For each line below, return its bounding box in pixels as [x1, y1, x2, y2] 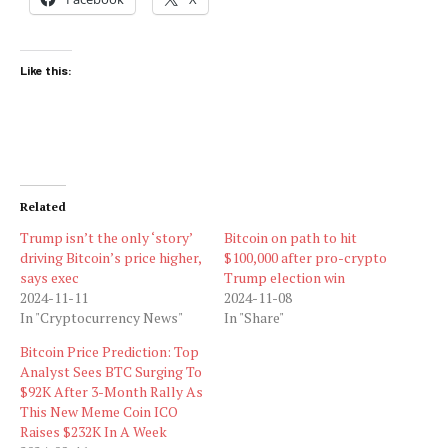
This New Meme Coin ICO [20, 401, 178, 421]
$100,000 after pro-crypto [224, 247, 387, 267]
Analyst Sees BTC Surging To [20, 361, 202, 381]
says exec [20, 267, 79, 287]
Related [20, 198, 66, 214]
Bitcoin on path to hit [224, 227, 357, 247]
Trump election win [224, 267, 345, 287]
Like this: [20, 63, 72, 78]
